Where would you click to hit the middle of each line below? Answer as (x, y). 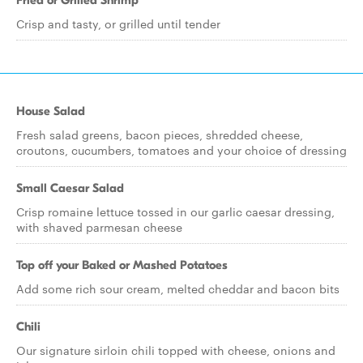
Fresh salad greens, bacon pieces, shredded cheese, (160, 135)
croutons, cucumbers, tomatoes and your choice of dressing (181, 150)
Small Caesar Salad (70, 188)
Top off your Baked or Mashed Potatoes (122, 265)
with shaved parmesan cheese (99, 227)
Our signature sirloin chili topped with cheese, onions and (176, 350)
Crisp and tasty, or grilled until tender (118, 23)
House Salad (51, 111)
